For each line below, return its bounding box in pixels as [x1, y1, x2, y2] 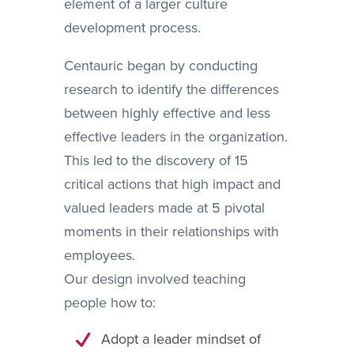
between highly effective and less [63, 104, 270, 122]
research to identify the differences [63, 81, 279, 98]
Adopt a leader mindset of [100, 330, 261, 348]
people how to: [63, 294, 156, 311]
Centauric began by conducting [63, 57, 258, 74]
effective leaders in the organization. [63, 128, 288, 145]
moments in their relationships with [63, 223, 279, 240]
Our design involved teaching [63, 270, 246, 288]
